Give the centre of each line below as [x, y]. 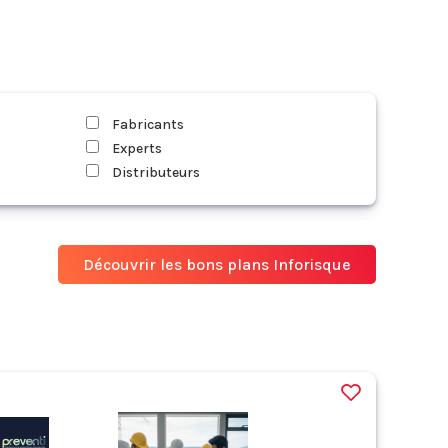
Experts [135, 148]
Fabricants [146, 124]
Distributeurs [154, 172]
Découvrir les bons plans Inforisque [217, 264]
